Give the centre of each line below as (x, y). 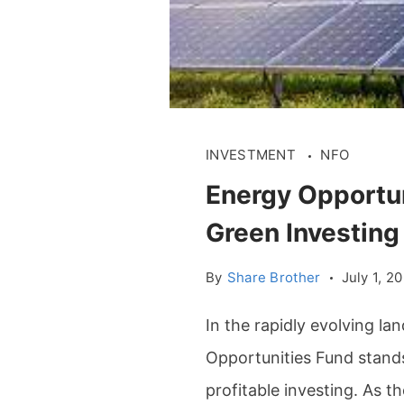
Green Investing (303, 233)
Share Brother (274, 278)
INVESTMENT (253, 155)
